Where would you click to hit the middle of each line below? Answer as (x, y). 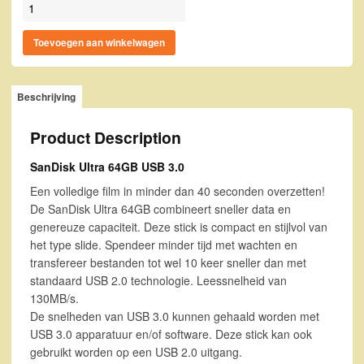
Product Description (105, 137)
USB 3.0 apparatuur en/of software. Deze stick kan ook (171, 334)
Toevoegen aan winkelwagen (100, 42)
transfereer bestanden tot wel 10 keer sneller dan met (168, 263)
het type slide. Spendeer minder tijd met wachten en (163, 245)
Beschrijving (47, 97)
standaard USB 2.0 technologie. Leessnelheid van (158, 281)
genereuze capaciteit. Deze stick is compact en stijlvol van (178, 227)
